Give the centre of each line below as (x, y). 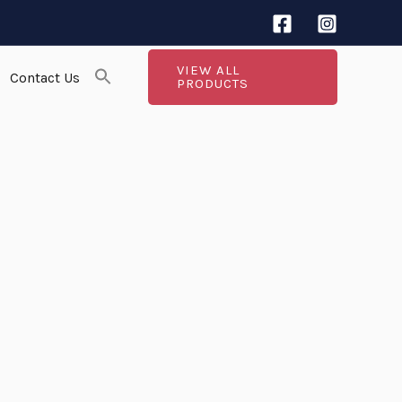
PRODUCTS (212, 83)
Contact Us (44, 77)
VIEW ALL (208, 70)
